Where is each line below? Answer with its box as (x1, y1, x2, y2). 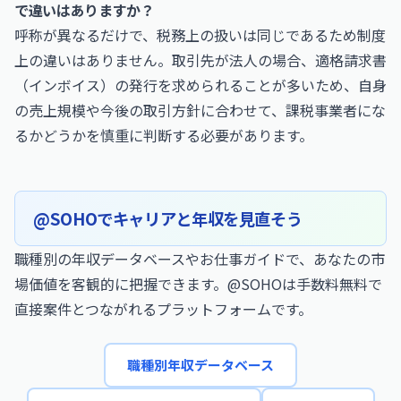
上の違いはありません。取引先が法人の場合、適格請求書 (14, 49, 387, 71)
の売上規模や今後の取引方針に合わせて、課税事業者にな (14, 99, 386, 121)
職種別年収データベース (127, 355, 274, 374)
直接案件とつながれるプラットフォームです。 (14, 298, 312, 320)
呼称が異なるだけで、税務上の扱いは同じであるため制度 (14, 24, 386, 46)
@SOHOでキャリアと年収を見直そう (33, 207, 303, 230)
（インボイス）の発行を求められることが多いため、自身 (14, 74, 387, 96)
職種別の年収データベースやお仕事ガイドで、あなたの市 (14, 248, 385, 269)
